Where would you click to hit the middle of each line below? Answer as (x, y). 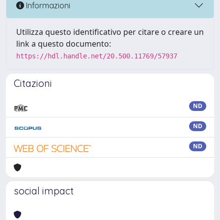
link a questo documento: (64, 44)
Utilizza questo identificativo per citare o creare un (110, 32)
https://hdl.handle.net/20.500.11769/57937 (97, 56)
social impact (44, 191)
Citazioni (33, 83)
